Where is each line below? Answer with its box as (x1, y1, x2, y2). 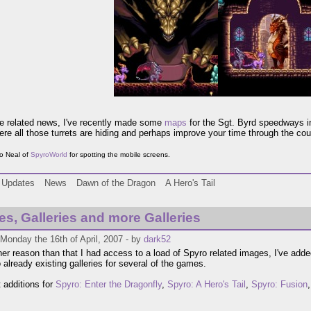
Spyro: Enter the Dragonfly (56, 279, 162, 290)
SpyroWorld (31, 151, 67, 159)
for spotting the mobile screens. (67, 151, 170, 159)
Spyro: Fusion (251, 279, 308, 290)
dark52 (144, 234, 171, 245)
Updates (1, 178, 35, 189)
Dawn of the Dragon (76, 178, 155, 189)
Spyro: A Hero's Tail (167, 279, 246, 290)
